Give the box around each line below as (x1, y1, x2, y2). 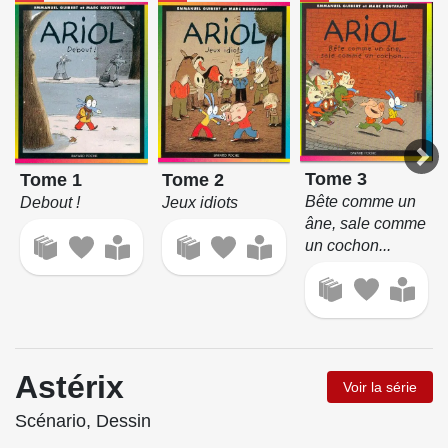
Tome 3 (305, 168, 368, 189)
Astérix (15, 369, 124, 406)
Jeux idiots (162, 194, 239, 212)
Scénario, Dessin (15, 411, 151, 432)
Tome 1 (19, 170, 82, 191)
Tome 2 (162, 170, 225, 191)
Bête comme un (305, 192, 417, 210)
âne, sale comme (305, 214, 427, 232)
